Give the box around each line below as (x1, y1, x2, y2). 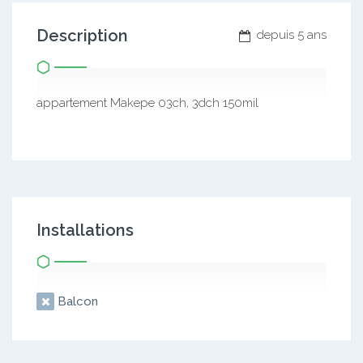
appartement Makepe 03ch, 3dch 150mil (36, 96, 258, 110)
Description (36, 26, 128, 45)
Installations (36, 220, 134, 240)
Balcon (54, 294, 98, 309)
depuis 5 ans (254, 28, 327, 42)
